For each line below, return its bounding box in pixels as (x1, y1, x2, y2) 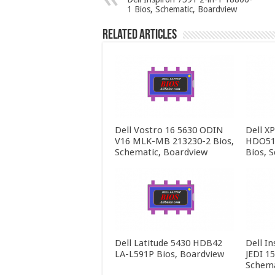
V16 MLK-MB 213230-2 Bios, (115, 135, 234, 147)
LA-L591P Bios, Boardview (115, 249, 224, 260)
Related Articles (103, 28, 177, 43)
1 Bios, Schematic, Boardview (127, 4, 237, 15)
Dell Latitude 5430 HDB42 (115, 238, 222, 249)
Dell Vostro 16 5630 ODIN (115, 124, 223, 136)
